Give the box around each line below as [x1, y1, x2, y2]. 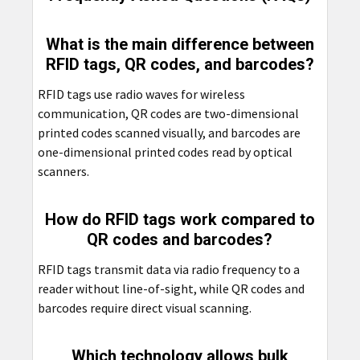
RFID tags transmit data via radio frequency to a [37, 261, 300, 278]
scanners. [37, 163, 89, 180]
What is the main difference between [45, 35, 314, 55]
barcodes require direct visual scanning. [37, 300, 252, 317]
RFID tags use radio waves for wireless [37, 86, 245, 103]
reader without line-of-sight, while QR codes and [37, 280, 305, 297]
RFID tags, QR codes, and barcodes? [45, 55, 314, 75]
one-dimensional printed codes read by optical [37, 144, 292, 161]
